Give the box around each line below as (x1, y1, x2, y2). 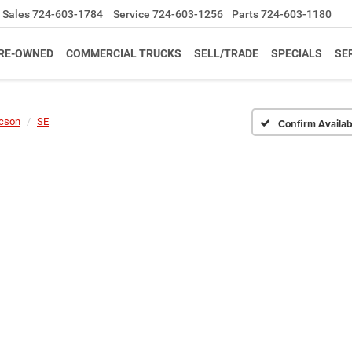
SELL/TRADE (194, 47, 258, 60)
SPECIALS (271, 47, 322, 60)
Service (113, 8, 150, 21)
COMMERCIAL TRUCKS (66, 47, 181, 60)
